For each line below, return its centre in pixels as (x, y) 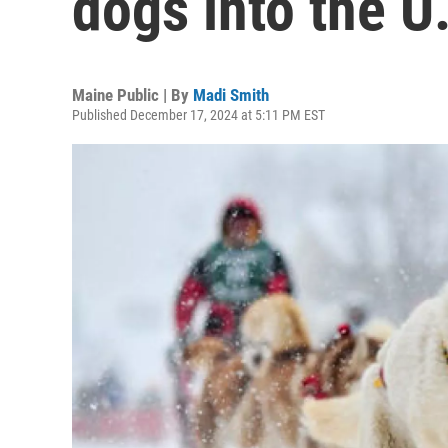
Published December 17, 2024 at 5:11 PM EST (198, 115)
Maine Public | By (132, 95)
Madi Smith (231, 95)
